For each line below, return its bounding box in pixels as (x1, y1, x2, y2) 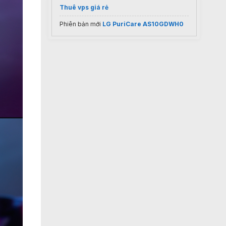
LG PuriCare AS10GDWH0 (102, 20, 184, 28)
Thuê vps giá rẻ (60, 4, 108, 11)
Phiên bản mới (60, 20, 102, 28)
